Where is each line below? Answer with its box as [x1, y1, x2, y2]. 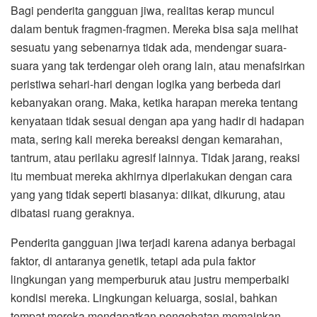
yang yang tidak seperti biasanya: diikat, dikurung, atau [11, 185, 285, 202]
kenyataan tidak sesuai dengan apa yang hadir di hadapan [11, 112, 304, 129]
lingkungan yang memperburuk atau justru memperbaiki [11, 270, 289, 287]
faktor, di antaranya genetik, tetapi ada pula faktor [11, 252, 255, 269]
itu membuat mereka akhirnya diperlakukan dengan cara [11, 167, 292, 184]
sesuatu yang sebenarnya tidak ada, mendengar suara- [11, 38, 287, 55]
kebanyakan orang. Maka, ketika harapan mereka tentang [11, 93, 298, 110]
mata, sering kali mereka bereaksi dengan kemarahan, [11, 130, 282, 147]
